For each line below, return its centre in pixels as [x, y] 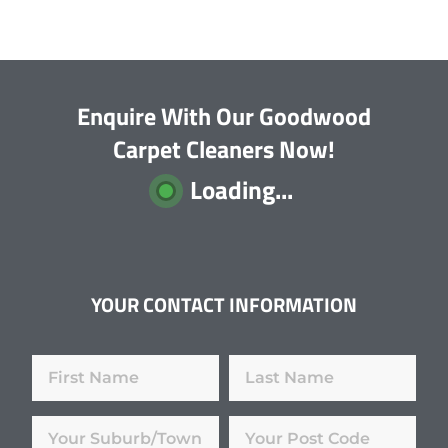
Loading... [241, 190]
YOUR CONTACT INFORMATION [224, 305]
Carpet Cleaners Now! [224, 149]
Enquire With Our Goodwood [224, 116]
